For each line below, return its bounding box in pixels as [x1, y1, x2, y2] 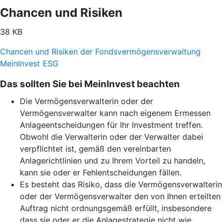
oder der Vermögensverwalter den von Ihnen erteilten [20, 191, 221, 202]
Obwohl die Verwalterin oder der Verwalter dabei [20, 132, 203, 142]
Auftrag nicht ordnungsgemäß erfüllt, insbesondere [20, 203, 212, 214]
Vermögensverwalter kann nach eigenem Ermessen [20, 108, 211, 118]
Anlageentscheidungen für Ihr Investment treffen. [20, 120, 203, 130]
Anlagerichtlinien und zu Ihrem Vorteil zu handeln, [20, 156, 205, 166]
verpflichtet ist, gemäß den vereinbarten [20, 144, 171, 154]
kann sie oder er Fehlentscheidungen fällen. [20, 167, 184, 178]
